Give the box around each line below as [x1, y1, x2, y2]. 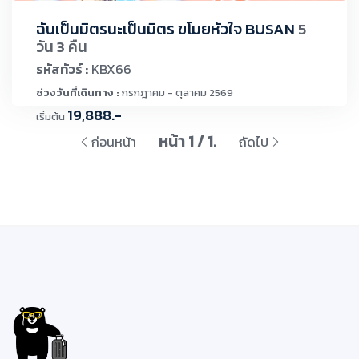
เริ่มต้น [36, 108, 65, 124]
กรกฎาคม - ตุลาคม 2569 [119, 84, 233, 100]
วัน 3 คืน [36, 34, 87, 58]
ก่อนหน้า [91, 132, 136, 152]
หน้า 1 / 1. [158, 129, 220, 154]
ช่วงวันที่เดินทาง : [36, 84, 119, 100]
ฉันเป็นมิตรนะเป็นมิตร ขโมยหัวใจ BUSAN [36, 17, 298, 41]
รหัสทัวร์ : [36, 58, 88, 79]
